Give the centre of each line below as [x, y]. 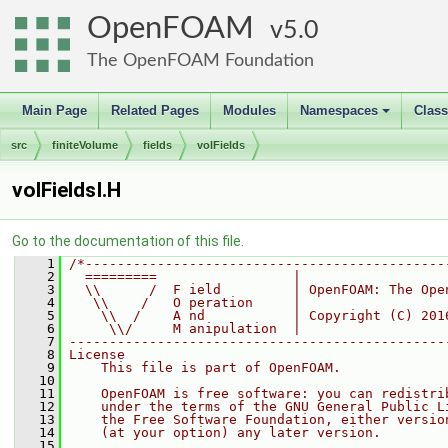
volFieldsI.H [66, 190]
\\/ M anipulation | [185, 328]
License [97, 354]
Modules [249, 110]
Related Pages [155, 110]
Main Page [54, 110]
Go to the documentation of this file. [128, 241]
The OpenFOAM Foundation [200, 60]
